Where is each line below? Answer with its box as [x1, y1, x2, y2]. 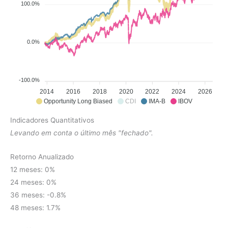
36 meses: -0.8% [10, 190, 66, 199]
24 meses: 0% [10, 178, 56, 186]
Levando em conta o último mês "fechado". [10, 128, 153, 137]
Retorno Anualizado [10, 152, 74, 161]
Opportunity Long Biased [43, 97, 112, 105]
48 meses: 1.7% [10, 203, 61, 212]
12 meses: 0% [10, 165, 55, 174]
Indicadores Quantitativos [10, 116, 94, 124]
